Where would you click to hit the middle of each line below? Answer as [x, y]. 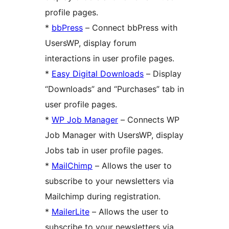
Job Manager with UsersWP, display [114, 135]
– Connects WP [149, 119]
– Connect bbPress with [130, 27]
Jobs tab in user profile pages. [104, 150]
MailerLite [71, 211]
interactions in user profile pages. [110, 58]
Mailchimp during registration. [103, 196]
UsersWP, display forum [91, 43]
